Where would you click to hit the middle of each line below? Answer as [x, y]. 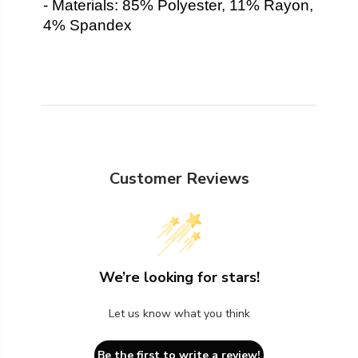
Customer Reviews [179, 178]
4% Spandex [88, 25]
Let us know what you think [179, 313]
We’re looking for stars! [179, 277]
